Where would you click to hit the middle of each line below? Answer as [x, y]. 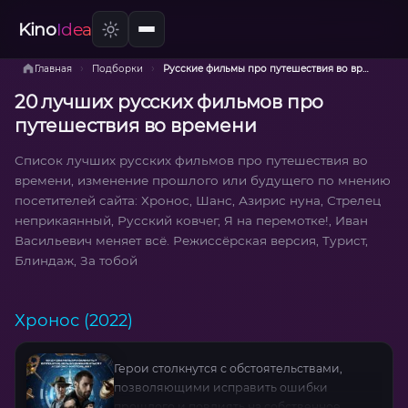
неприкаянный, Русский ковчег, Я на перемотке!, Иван [191, 220]
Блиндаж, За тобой [76, 260]
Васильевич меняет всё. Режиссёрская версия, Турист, [191, 240]
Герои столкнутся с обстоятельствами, [228, 369]
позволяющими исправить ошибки [221, 388]
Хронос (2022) [74, 320]
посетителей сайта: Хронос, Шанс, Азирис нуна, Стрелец [198, 200]
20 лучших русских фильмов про [169, 102]
